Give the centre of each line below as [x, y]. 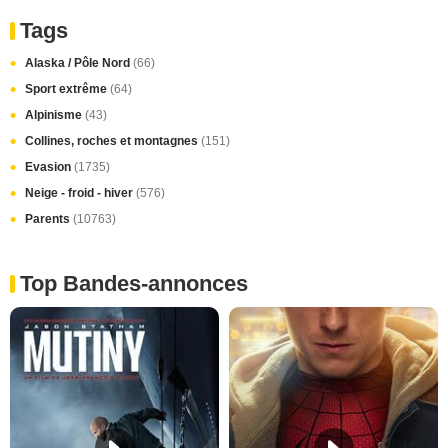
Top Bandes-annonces [134, 283]
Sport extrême [67, 88]
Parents [49, 218]
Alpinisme [55, 114]
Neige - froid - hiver [80, 192]
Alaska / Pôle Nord [79, 62]
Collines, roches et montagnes [113, 140]
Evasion [49, 166]
